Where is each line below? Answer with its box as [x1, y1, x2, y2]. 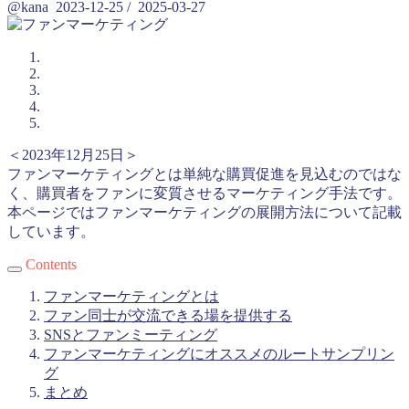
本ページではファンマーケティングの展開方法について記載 [7, 204, 402, 221]
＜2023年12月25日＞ [7, 147, 139, 163]
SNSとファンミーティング [44, 327, 217, 343]
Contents [26, 257, 77, 273]
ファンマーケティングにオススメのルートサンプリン [44, 346, 394, 362]
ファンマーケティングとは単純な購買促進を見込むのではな [7, 166, 402, 183]
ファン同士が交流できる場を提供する [44, 308, 292, 324]
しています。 [7, 224, 95, 240]
